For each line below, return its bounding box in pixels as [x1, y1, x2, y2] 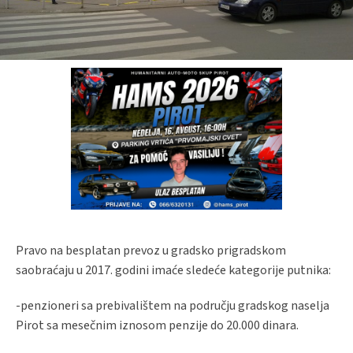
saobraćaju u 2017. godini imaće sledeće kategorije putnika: [16, 261, 331, 279]
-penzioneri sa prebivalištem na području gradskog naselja [16, 296, 329, 314]
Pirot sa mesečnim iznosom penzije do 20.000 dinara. [16, 316, 299, 334]
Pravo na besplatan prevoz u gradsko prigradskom [16, 241, 286, 259]
